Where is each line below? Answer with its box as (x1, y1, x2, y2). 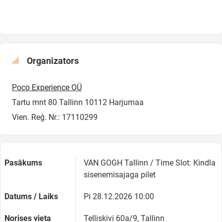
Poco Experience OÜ (12, 82, 82, 92)
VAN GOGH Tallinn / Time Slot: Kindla (84, 158, 216, 167)
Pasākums (4, 158, 42, 167)
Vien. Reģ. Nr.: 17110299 (12, 112, 98, 122)
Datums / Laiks (4, 191, 58, 201)
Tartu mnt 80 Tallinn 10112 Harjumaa (12, 97, 144, 107)
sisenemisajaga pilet (84, 169, 156, 179)
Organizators (27, 55, 79, 66)
